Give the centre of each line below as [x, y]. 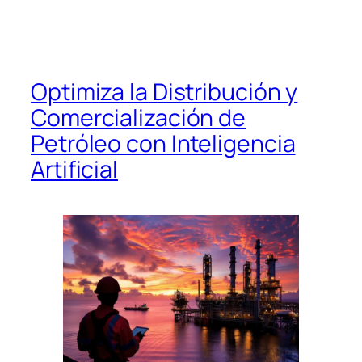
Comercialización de [139, 117]
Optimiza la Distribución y [164, 91]
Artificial [75, 169]
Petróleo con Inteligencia [163, 143]
